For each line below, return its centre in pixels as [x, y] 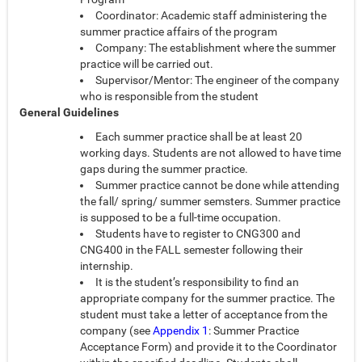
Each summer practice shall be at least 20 [199, 137]
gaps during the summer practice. [164, 169]
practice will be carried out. [147, 64]
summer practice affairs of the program [179, 32]
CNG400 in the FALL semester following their [192, 250]
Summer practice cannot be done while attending [217, 185]
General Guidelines [69, 113]
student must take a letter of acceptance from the [204, 315]
